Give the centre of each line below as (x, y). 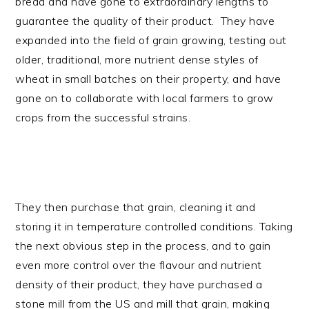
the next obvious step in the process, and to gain (143, 246)
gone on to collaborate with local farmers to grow (144, 98)
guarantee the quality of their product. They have (145, 21)
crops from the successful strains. (103, 117)
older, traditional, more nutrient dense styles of (137, 59)
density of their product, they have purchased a (139, 284)
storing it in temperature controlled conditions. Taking (154, 226)
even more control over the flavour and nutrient (139, 265)
